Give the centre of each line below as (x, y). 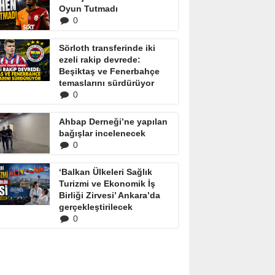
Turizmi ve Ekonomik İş (107, 184)
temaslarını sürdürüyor (107, 83)
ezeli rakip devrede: (100, 60)
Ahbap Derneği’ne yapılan (113, 122)
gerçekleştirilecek (96, 207)
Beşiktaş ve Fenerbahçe (109, 71)
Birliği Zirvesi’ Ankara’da (110, 195)
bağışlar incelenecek (102, 133)
